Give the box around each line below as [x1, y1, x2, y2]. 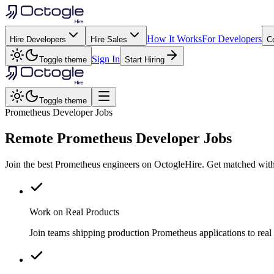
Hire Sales [91, 35, 127, 44]
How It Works [147, 34, 202, 44]
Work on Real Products [29, 206, 119, 217]
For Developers [202, 34, 262, 44]
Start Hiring [125, 55, 165, 64]
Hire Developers [10, 35, 66, 44]
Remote [5, 130, 57, 146]
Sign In [92, 54, 120, 64]
